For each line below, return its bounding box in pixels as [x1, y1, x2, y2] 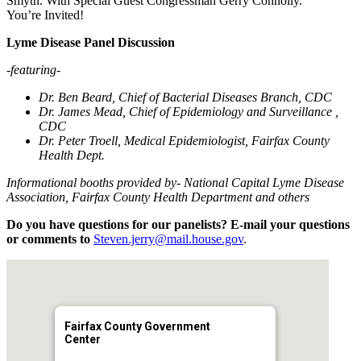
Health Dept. [39, 148, 105, 163]
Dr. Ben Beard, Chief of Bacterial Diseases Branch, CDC [39, 90, 332, 105]
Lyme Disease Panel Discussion [6, 35, 175, 50]
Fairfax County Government [64, 320, 210, 334]
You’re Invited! [6, 8, 84, 23]
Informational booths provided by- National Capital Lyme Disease [6, 176, 344, 190]
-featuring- [6, 63, 60, 77]
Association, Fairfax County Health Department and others [6, 190, 309, 205]
